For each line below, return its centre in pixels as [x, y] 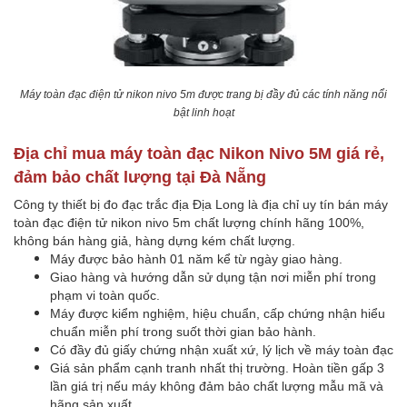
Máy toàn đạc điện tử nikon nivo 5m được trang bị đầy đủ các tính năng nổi [203, 94]
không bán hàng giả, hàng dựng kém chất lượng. [154, 240]
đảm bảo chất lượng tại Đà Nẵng [140, 177]
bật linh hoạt [203, 112]
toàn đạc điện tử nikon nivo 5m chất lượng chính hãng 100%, [189, 222]
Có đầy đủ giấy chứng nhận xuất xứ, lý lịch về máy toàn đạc [222, 349]
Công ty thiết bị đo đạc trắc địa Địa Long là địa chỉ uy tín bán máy [201, 204]
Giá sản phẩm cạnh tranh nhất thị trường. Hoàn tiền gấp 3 [217, 367]
